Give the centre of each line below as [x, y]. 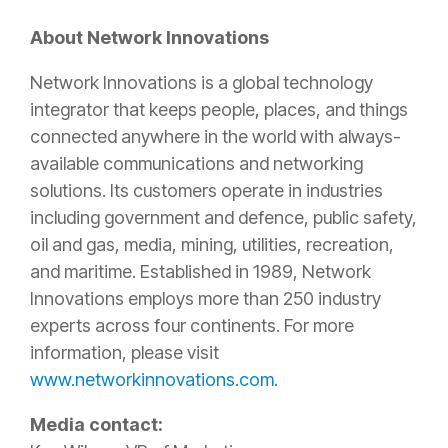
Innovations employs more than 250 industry [205, 298]
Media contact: [96, 424]
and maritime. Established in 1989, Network [200, 271]
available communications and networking [196, 163]
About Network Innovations [149, 37]
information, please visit [124, 352]
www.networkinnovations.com [152, 379]
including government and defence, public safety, [223, 217]
